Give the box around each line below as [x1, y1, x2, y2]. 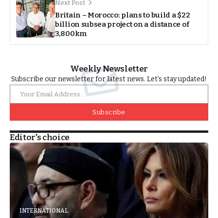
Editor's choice [10, 132, 70, 143]
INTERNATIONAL [19, 207, 68, 215]
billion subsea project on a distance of [55, 19, 189, 29]
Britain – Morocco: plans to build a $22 [55, 10, 190, 19]
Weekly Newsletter [70, 63, 148, 74]
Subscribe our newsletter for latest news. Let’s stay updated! [11, 74, 207, 83]
